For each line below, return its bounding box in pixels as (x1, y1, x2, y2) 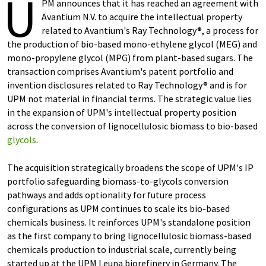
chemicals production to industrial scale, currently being (7, 243, 236, 255)
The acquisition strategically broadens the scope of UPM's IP (7, 161, 254, 173)
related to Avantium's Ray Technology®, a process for (42, 24, 258, 36)
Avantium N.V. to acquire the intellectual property (42, 11, 242, 23)
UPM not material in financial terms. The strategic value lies (7, 93, 252, 104)
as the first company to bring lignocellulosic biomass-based (7, 230, 251, 242)
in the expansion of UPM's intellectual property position (7, 106, 236, 118)
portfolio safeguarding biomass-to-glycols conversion (7, 175, 229, 187)
